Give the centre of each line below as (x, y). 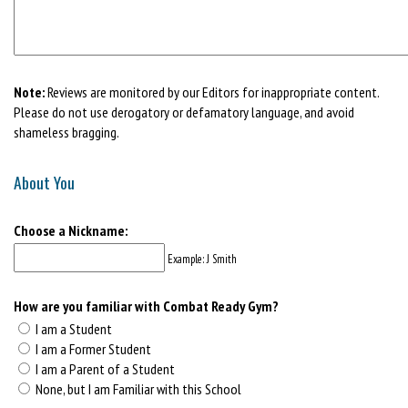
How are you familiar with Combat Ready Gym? (146, 306)
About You (44, 183)
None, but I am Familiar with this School (138, 388)
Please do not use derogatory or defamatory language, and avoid (184, 112)
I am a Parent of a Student (105, 368)
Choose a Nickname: (71, 230)
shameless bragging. (66, 133)
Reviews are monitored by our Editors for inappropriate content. (212, 92)
